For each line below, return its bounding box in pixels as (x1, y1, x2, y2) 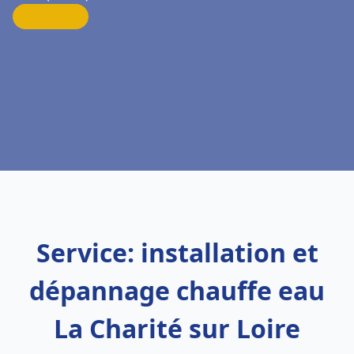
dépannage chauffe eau (29, 273, 325, 307)
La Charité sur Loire (54, 311, 300, 345)
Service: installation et (36, 235, 318, 269)
